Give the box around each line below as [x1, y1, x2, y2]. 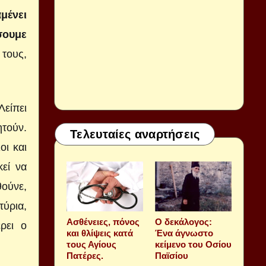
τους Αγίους [66, 239, 116, 249]
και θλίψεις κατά [66, 228, 133, 238]
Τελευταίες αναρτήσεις [70, 128, 200, 141]
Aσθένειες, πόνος [66, 217, 140, 227]
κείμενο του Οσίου [155, 239, 232, 249]
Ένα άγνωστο [155, 228, 213, 238]
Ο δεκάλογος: [155, 217, 212, 227]
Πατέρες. [66, 251, 103, 261]
